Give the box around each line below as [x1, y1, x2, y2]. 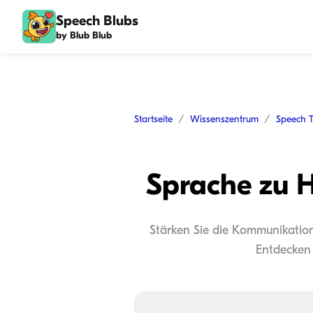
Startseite [134, 113, 173, 125]
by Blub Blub [56, 29, 112, 41]
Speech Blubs [56, 12, 138, 29]
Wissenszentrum [190, 113, 259, 125]
